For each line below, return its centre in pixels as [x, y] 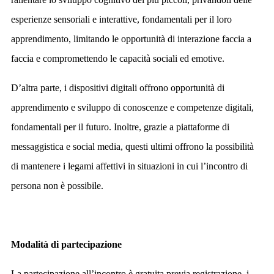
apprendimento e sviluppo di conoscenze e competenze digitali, [132, 108]
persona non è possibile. [60, 186]
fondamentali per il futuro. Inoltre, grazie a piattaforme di [120, 127]
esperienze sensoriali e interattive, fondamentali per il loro [121, 20]
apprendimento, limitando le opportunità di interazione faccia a [131, 39]
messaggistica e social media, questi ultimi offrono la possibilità [132, 147]
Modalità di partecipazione [69, 245]
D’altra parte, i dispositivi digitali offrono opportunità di [118, 88]
